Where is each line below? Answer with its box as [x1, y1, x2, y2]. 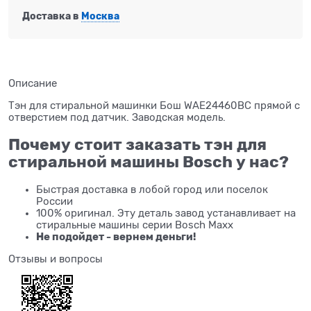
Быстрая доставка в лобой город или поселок [36, 184, 268, 196]
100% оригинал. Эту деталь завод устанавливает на [36, 208, 296, 219]
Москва [81, 10, 119, 22]
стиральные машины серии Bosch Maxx [36, 219, 233, 231]
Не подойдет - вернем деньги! [36, 230, 196, 244]
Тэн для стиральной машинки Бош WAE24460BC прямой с [8, 99, 300, 111]
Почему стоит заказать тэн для [8, 135, 267, 154]
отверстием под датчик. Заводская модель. [8, 111, 226, 123]
